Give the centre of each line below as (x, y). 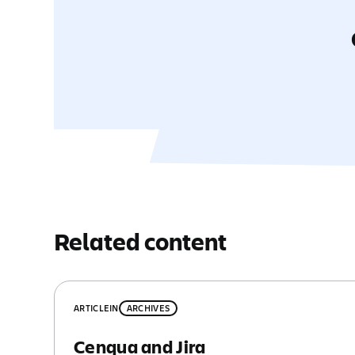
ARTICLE (92, 308)
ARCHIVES (148, 308)
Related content (140, 241)
